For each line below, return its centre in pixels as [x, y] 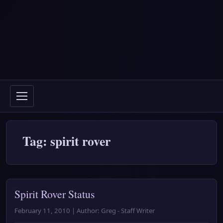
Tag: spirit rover [66, 141]
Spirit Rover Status [55, 194]
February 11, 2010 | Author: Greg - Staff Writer [85, 211]
